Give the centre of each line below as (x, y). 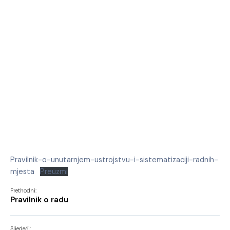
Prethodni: (23, 191)
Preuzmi (54, 172)
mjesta (22, 172)
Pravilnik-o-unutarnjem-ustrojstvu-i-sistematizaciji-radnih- (114, 160)
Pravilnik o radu (39, 200)
